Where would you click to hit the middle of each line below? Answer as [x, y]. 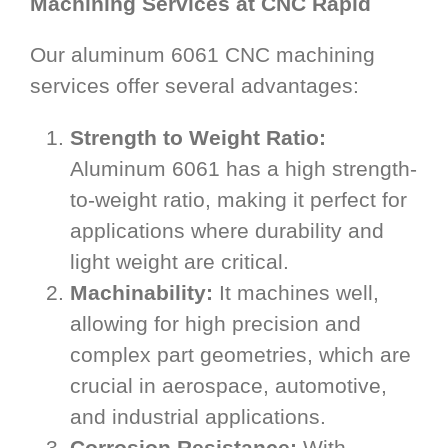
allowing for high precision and [215, 324]
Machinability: [141, 293]
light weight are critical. [179, 262]
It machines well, [296, 293]
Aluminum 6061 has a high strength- [243, 169]
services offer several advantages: [194, 86]
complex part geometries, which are [240, 355]
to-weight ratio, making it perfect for [238, 200]
